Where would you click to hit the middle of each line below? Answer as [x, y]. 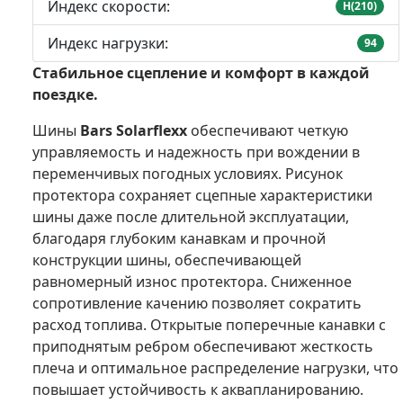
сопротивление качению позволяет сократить [197, 303]
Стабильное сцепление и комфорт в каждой [201, 72]
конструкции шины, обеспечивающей [167, 260]
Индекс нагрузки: [108, 43]
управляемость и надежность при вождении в [196, 152]
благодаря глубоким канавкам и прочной [179, 238]
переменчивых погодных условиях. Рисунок [188, 173]
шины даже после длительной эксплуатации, [191, 216]
